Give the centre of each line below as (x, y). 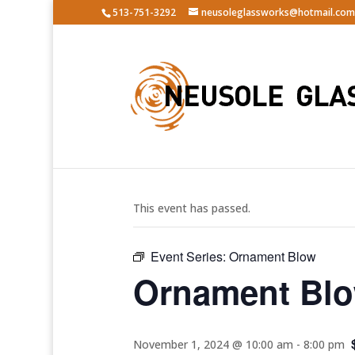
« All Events (169, 157)
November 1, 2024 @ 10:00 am (213, 344)
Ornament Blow (273, 256)
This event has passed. (192, 208)
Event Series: (190, 256)
